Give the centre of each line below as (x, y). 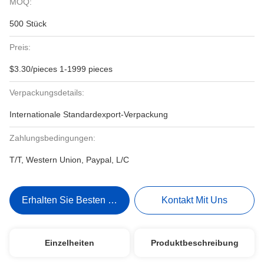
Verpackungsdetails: (47, 93)
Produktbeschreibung (194, 243)
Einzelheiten (69, 243)
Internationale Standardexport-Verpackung (89, 114)
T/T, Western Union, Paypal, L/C (69, 160)
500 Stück (28, 24)
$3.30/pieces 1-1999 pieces (61, 69)
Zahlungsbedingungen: (52, 138)
